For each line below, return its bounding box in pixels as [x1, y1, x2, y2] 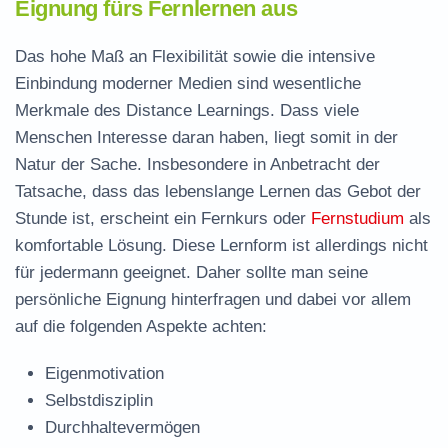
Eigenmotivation [45, 364, 164, 383]
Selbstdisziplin [45, 391, 153, 410]
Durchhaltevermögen [45, 418, 200, 437]
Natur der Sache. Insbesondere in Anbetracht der [15, 155, 380, 174]
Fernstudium [311, 209, 404, 228]
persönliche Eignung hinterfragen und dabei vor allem [15, 290, 411, 309]
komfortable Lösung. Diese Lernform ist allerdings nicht [15, 236, 428, 255]
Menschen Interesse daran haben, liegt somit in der [15, 128, 398, 147]
